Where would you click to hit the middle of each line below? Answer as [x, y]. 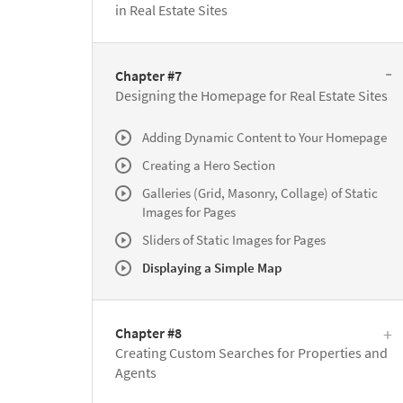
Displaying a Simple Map [212, 268]
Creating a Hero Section [209, 165]
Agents [136, 372]
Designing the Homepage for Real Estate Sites [251, 95]
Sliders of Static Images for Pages [234, 240]
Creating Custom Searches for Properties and [251, 353]
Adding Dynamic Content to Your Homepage [264, 137]
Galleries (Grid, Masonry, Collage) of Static [260, 193]
